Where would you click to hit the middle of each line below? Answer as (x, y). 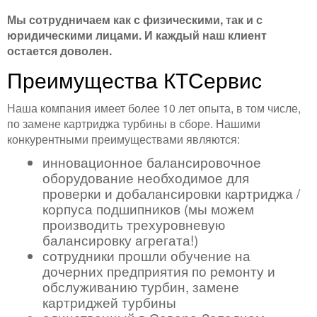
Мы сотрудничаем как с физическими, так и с (135, 19)
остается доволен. (59, 51)
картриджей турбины (109, 302)
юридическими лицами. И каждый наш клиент (137, 35)
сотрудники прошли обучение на (146, 255)
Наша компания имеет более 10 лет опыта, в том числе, (154, 108)
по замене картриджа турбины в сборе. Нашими (134, 123)
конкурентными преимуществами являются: (123, 139)
